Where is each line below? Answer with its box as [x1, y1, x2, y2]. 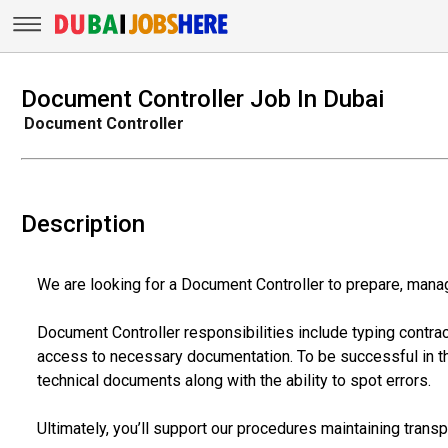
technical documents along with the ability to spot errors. [36, 370, 431, 390]
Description [20, 209, 145, 238]
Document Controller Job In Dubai [20, 84, 384, 113]
